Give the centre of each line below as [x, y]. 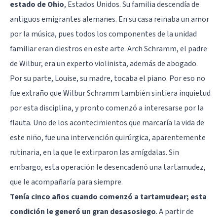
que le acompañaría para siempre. [66, 182]
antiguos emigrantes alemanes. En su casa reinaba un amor [110, 19]
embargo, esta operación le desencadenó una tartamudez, [108, 167]
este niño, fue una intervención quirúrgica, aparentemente [108, 137]
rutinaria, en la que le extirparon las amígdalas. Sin [94, 152]
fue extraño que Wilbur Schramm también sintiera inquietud [110, 93]
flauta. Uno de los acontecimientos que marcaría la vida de [107, 123]
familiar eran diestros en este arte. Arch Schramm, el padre [109, 49]
